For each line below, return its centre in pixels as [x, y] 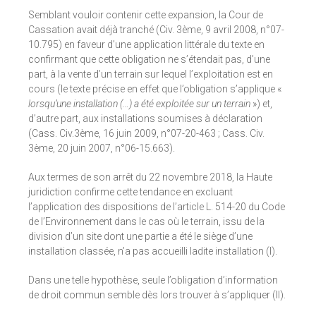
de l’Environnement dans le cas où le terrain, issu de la [146, 222]
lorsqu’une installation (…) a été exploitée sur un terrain [140, 104]
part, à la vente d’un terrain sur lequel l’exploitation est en [151, 74]
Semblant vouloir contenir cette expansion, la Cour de [146, 15]
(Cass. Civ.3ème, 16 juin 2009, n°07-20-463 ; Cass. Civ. [146, 134]
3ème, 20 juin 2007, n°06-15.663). [102, 148]
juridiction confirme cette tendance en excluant [130, 192]
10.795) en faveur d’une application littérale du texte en [146, 45]
